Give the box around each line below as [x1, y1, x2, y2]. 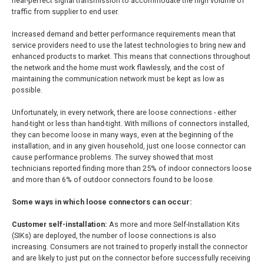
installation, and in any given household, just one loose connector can [12, 141, 246, 150]
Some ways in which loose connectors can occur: [12, 197, 192, 206]
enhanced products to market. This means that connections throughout [12, 52, 250, 61]
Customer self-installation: [12, 220, 107, 229]
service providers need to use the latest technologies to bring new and [12, 41, 246, 49]
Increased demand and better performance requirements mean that [12, 29, 236, 38]
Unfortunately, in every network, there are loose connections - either [12, 108, 236, 117]
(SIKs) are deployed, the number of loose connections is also [12, 231, 216, 240]
